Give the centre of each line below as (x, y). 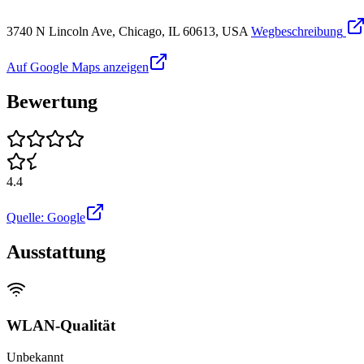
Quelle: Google (46, 217)
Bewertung (52, 102)
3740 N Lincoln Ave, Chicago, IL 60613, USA (127, 32)
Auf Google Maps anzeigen (78, 67)
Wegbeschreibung (297, 32)
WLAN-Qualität (61, 326)
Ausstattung (56, 251)
